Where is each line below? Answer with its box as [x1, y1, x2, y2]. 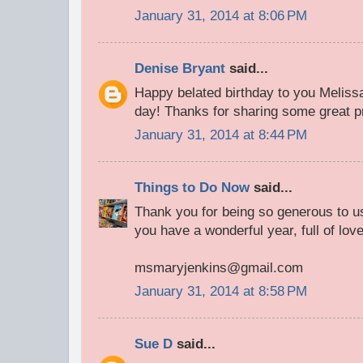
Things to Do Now [135, 179, 250, 195]
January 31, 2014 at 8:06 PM [135, 8, 307, 24]
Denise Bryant [135, 60, 225, 76]
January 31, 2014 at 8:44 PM [135, 127, 307, 143]
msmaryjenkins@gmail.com [135, 259, 303, 275]
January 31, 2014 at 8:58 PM [135, 284, 307, 300]
